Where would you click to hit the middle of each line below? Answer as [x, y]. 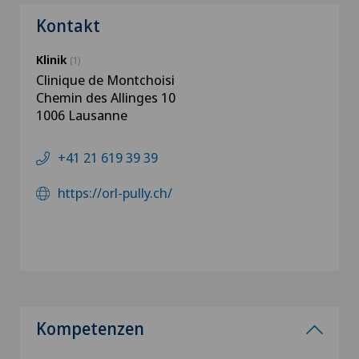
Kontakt [68, 26]
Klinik [53, 59]
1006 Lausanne [82, 115]
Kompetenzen [90, 329]
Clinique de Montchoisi [105, 80]
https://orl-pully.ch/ [115, 193]
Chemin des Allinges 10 [106, 97]
